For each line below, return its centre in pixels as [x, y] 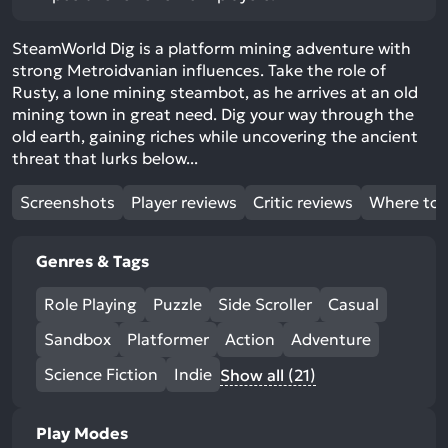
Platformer [168, 339]
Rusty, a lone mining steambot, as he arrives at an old [215, 92]
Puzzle [177, 304]
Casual [353, 304]
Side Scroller [265, 304]
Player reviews [184, 202]
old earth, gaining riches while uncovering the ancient [215, 136]
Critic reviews [303, 202]
